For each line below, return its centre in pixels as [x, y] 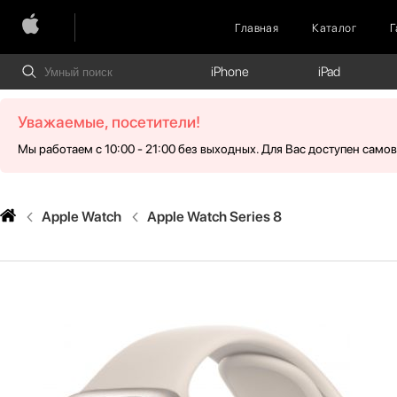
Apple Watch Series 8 [214, 216]
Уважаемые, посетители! [109, 122]
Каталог [334, 27]
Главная [257, 27]
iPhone [230, 72]
